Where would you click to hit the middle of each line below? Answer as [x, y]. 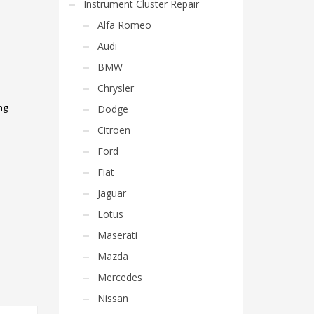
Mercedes [120, 277]
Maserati [117, 235]
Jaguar [111, 193]
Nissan [112, 298]
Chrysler [115, 88]
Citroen [114, 130]
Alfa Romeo [124, 25]
